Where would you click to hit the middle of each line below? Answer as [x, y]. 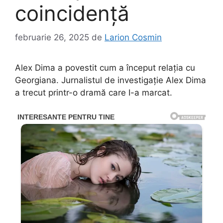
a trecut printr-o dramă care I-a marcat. [94, 93]
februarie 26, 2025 [52, 38]
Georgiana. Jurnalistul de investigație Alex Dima [111, 80]
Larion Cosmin [133, 38]
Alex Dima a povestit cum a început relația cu [105, 68]
